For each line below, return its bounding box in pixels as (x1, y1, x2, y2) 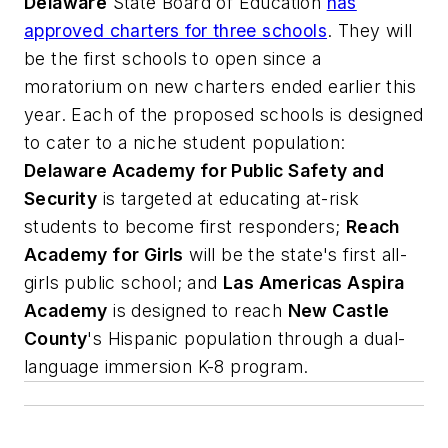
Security (24, 187, 98, 209)
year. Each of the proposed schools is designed (24, 103, 424, 125)
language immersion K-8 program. (24, 355, 309, 377)
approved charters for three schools (24, 19, 327, 41)
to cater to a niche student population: (24, 131, 346, 153)
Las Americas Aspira (223, 271, 405, 293)
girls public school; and (24, 271, 223, 293)
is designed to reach (107, 299, 288, 321)
